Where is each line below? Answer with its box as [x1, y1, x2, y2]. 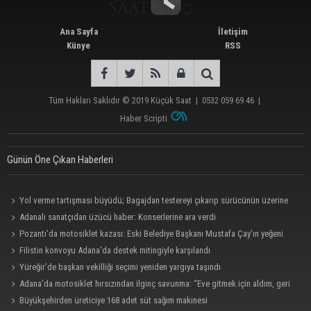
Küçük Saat [151, 94, 192, 106]
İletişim [217, 26, 248, 37]
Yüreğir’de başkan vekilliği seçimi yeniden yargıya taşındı [19, 261, 221, 272]
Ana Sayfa [59, 26, 98, 37]
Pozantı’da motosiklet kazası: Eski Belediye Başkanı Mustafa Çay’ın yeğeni [19, 228, 284, 239]
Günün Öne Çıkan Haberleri [7, 153, 113, 166]
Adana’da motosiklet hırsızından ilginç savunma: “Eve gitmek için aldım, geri [19, 278, 291, 289]
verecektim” [7, 294, 49, 305]
